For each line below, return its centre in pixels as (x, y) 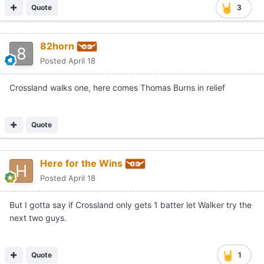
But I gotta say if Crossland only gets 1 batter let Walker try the (131, 204)
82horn (57, 46)
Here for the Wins (81, 164)
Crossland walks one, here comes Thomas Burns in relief (118, 88)
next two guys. (38, 217)
